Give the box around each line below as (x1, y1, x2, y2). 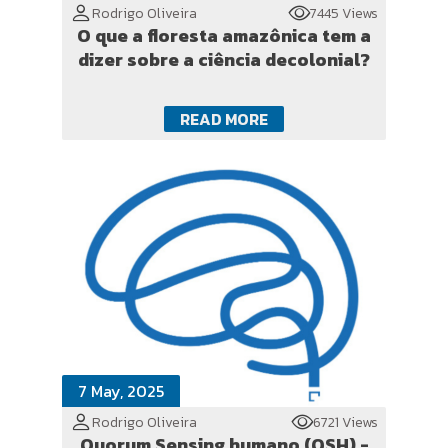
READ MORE (180, 107, 268, 131)
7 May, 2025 (78, 379, 164, 403)
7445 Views (310, 2, 378, 24)
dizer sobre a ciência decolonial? (78, 46, 370, 73)
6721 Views (313, 411, 378, 433)
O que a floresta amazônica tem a (77, 22, 371, 49)
